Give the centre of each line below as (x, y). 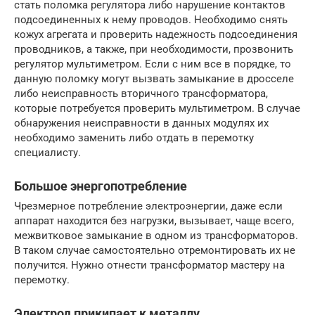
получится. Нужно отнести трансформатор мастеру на (149, 265)
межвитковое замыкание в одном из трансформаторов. (156, 236)
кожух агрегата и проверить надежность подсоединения (156, 35)
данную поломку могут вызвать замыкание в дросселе (154, 79)
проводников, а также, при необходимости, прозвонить (154, 50)
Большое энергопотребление (101, 186)
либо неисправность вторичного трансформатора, (141, 94)
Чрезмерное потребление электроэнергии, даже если (148, 206)
